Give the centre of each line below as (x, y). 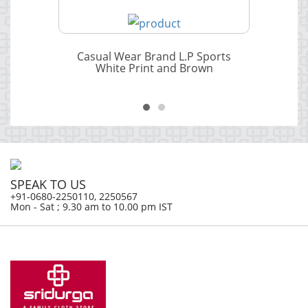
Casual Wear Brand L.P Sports (154, 57)
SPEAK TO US (48, 185)
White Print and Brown (154, 68)
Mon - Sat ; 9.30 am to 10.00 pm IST (91, 207)
